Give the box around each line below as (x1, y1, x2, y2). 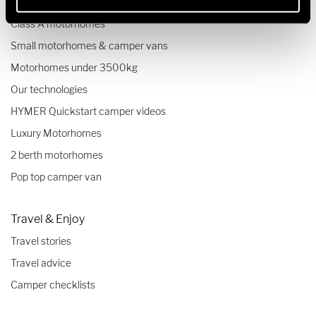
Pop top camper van (11, 170, 102, 183)
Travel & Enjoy (11, 212, 85, 226)
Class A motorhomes (11, 17, 105, 30)
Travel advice (11, 256, 71, 269)
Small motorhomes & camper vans (11, 39, 168, 51)
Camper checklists (11, 278, 95, 291)
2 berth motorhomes (11, 148, 103, 161)
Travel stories (11, 234, 71, 247)
